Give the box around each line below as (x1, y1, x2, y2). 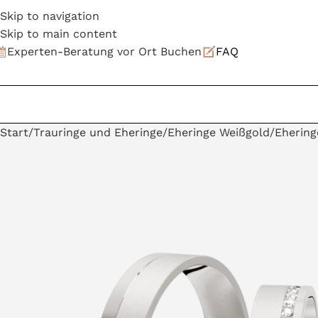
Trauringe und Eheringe (33, 126, 163, 139)
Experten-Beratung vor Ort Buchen (7, 45, 202, 58)
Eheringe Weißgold (168, 126, 270, 139)
